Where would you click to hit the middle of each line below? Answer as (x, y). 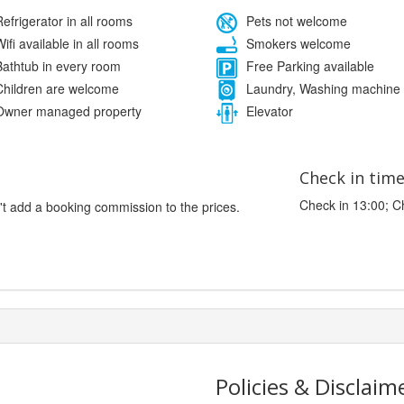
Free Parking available (308, 65)
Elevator (268, 110)
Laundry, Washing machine (321, 88)
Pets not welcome (295, 20)
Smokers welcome (297, 43)
